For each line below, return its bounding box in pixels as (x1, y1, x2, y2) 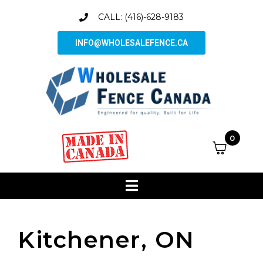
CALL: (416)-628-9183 (97, 12, 184, 22)
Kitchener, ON (18, 225, 195, 254)
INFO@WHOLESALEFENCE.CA (75, 38, 188, 48)
